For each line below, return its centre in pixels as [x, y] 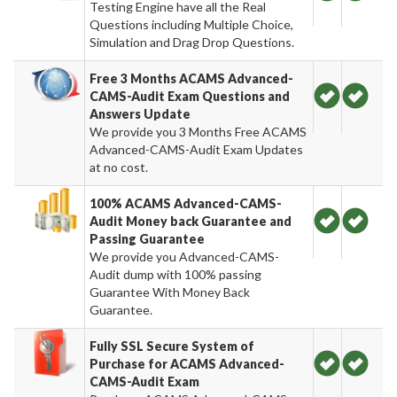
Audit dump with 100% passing [176, 274]
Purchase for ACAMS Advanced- [187, 363]
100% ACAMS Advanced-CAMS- [186, 203]
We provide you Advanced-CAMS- [185, 256]
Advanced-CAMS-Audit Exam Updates [197, 149]
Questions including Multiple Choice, [192, 24]
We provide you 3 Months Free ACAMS [198, 131]
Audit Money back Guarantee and [191, 221]
